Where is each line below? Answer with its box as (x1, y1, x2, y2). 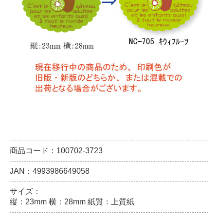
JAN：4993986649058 (10, 167, 90, 175)
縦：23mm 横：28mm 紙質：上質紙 (10, 198, 134, 206)
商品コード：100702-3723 (10, 146, 103, 155)
